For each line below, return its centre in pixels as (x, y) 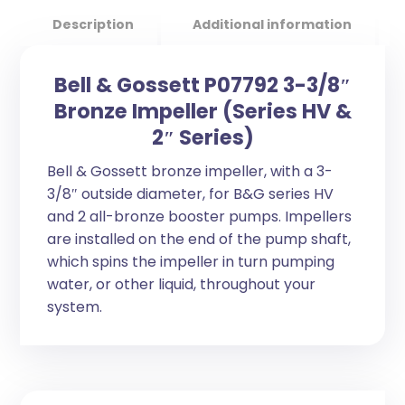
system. (75, 306)
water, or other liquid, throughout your (182, 284)
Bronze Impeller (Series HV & (202, 111)
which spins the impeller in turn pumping (191, 261)
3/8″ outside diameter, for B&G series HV (191, 193)
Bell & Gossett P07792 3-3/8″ (202, 85)
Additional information (273, 24)
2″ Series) (202, 137)
